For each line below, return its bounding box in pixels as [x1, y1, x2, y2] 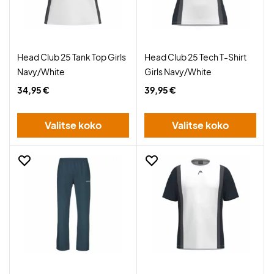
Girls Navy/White [144, 66, 212, 77]
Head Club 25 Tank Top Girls [17, 51, 126, 62]
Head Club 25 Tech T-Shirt [144, 51, 246, 62]
